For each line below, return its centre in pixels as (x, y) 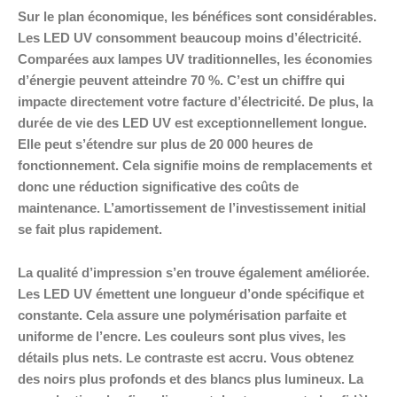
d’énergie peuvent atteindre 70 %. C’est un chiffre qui (181, 80)
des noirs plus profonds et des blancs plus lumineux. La (191, 380)
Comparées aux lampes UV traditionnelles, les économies (195, 59)
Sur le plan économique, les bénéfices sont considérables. (197, 16)
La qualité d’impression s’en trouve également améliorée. (194, 273)
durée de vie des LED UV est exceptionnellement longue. (192, 123)
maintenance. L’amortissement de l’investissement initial (192, 208)
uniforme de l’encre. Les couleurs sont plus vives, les (182, 337)
